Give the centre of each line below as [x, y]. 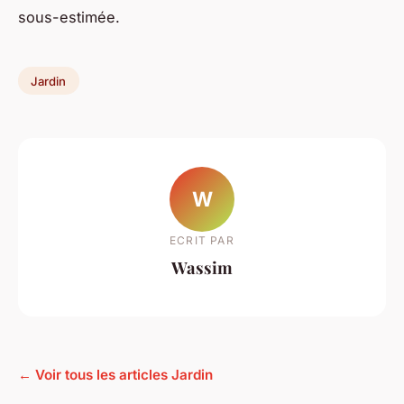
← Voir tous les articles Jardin [115, 374]
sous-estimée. [69, 17]
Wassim [202, 268]
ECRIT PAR [202, 241]
